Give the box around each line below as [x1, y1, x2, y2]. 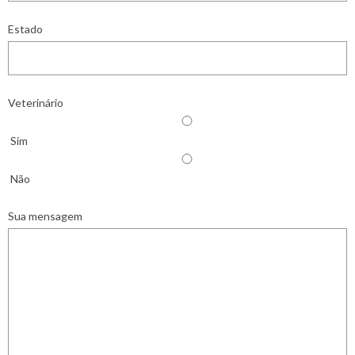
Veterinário [8, 96, 63, 109]
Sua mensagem [8, 209, 82, 223]
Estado [8, 22, 43, 36]
